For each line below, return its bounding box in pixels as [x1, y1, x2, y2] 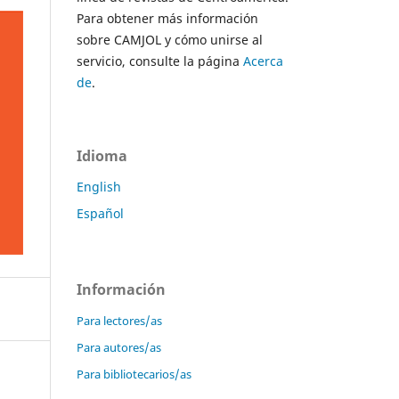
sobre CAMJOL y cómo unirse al [77, 30, 263, 48]
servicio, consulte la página [77, 52, 243, 69]
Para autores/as [77, 338, 161, 355]
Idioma [77, 145, 127, 166]
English [77, 177, 121, 195]
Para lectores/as [77, 312, 162, 329]
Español [77, 204, 124, 222]
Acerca [243, 52, 283, 69]
